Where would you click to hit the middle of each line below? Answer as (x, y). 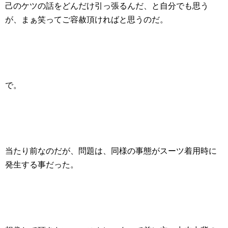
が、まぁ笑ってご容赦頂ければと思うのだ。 (87, 20)
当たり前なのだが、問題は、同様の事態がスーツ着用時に (111, 151)
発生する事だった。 (42, 165)
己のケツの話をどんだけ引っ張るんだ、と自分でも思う (107, 6)
